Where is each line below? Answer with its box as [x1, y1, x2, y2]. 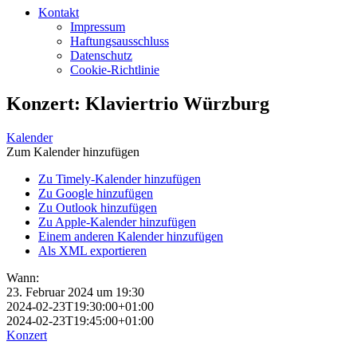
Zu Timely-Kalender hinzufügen [38, 171, 201, 186]
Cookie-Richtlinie [70, 63, 159, 76]
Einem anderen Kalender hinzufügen [38, 229, 223, 243]
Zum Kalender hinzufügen [6, 144, 139, 159]
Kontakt [38, 6, 79, 19]
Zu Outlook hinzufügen [38, 200, 157, 214]
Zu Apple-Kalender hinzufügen [38, 214, 196, 229]
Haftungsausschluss [70, 34, 169, 48]
